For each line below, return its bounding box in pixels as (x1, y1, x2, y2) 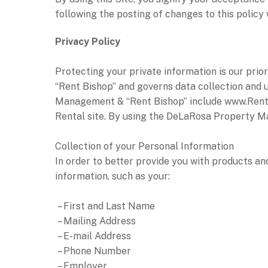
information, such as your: (55, 170, 170, 182)
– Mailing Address (55, 215, 136, 227)
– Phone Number (55, 245, 131, 257)
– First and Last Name (55, 200, 155, 212)
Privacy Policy (55, 35, 120, 47)
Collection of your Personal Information (55, 140, 234, 152)
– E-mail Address (55, 230, 131, 242)
